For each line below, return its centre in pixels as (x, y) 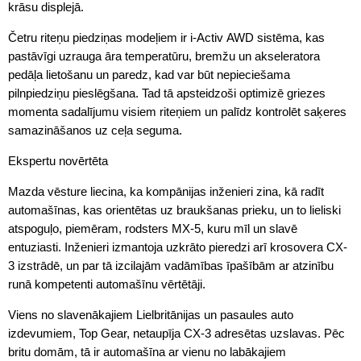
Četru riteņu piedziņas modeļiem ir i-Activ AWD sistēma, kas (166, 37)
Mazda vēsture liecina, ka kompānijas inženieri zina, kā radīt (166, 191)
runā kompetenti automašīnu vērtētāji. (107, 284)
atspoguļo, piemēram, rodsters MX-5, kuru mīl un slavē (153, 228)
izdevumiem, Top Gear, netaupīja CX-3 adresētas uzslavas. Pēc (176, 333)
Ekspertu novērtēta (58, 160)
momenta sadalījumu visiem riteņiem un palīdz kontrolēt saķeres (177, 111)
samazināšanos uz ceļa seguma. (95, 130)
